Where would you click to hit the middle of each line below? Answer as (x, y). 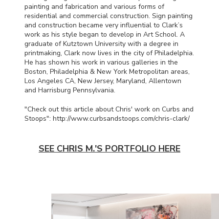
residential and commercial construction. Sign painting (109, 16)
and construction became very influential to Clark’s (104, 25)
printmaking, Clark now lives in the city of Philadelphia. (109, 53)
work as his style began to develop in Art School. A (105, 34)
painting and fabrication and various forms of (94, 6)
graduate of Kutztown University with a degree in (101, 44)
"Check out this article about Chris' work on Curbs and (109, 109)
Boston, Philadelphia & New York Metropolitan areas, (107, 71)
